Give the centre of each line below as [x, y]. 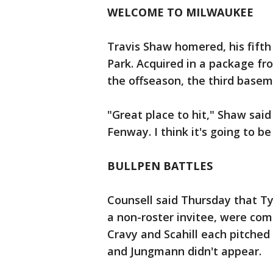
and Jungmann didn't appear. [184, 251]
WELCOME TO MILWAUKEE [180, 12]
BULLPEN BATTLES [160, 166]
